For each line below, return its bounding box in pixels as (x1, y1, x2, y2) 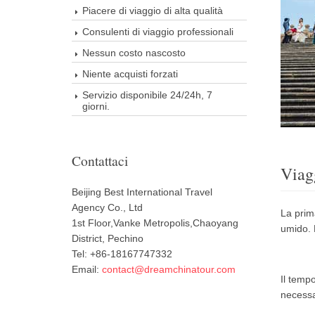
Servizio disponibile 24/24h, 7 (82, 89, 212, 101)
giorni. (82, 101, 110, 112)
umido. (280, 223, 314, 234)
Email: (72, 264, 102, 275)
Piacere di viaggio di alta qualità (82, 5, 223, 16)
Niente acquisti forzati (82, 68, 178, 79)
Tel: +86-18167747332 (72, 248, 172, 259)
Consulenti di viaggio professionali (82, 26, 233, 37)
